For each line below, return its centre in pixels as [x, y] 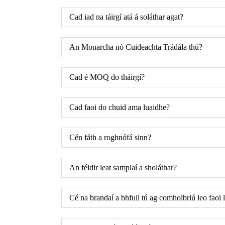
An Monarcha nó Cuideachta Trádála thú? [136, 47]
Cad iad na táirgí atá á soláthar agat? [126, 17]
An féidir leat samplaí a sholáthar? [123, 167]
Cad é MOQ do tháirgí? [107, 77]
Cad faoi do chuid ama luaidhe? [120, 107]
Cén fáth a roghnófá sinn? [110, 137]
